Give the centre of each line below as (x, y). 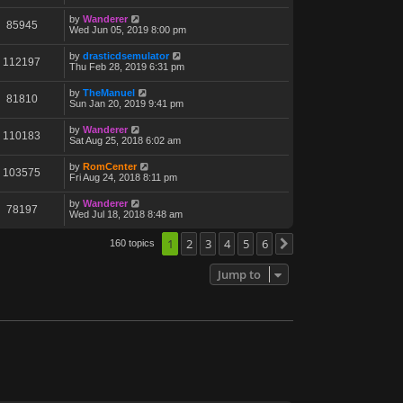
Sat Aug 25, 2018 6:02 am (125, 140)
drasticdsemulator (126, 55)
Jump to (239, 274)
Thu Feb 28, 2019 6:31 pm (127, 66)
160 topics (134, 242)
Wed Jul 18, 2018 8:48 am (126, 214)
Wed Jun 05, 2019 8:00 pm (128, 29)
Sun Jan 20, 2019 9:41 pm (126, 103)
